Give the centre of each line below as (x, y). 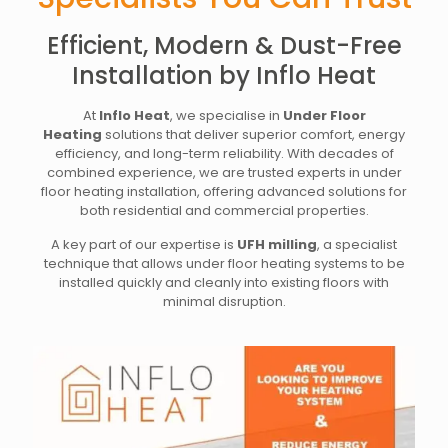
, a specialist (357, 245)
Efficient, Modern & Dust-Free (224, 46)
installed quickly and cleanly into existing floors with (224, 283)
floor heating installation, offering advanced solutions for (224, 192)
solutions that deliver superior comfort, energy (253, 135)
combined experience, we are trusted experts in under (224, 173)
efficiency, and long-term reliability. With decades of (224, 154)
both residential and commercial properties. (224, 211)
